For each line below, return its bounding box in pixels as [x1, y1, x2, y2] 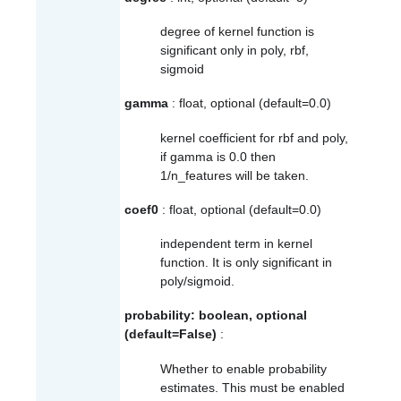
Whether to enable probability [160, 361, 327, 376]
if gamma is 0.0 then [160, 149, 276, 164]
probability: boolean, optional [124, 308, 307, 323]
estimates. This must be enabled [160, 380, 345, 395]
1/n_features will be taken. [160, 167, 309, 183]
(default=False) [124, 327, 217, 342]
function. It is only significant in [160, 255, 332, 270]
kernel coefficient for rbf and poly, [160, 130, 348, 145]
